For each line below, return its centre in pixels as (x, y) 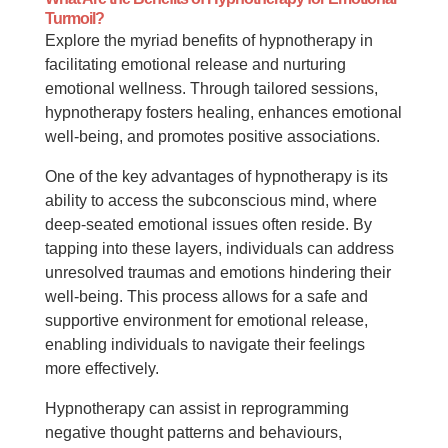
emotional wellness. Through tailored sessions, (211, 88)
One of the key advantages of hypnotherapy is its (216, 176)
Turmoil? (74, 18)
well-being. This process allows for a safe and (206, 296)
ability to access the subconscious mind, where (210, 200)
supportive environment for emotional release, (206, 320)
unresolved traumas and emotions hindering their (217, 272)
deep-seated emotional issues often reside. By (208, 224)
